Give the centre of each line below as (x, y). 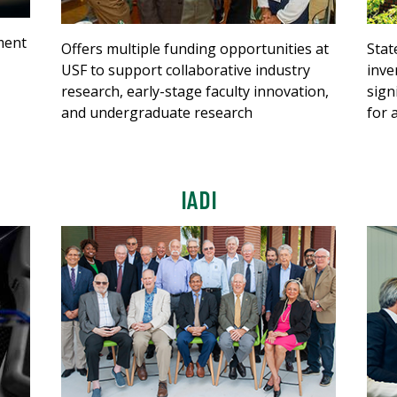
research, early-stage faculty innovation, (195, 92)
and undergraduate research (157, 113)
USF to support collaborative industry (186, 70)
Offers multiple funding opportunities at (195, 49)
